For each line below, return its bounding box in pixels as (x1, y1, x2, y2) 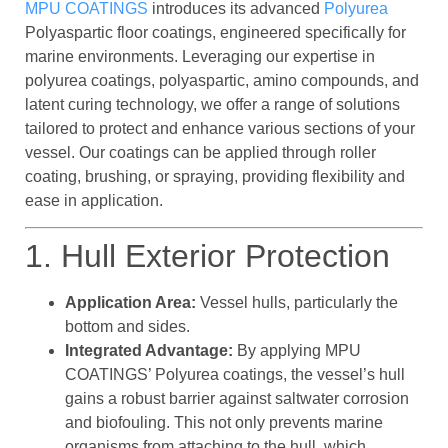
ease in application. (25, 191, 163, 209)
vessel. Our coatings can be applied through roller (25, 143, 376, 161)
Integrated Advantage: (65, 342, 233, 360)
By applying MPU (233, 342, 361, 360)
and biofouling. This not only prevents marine (65, 414, 383, 432)
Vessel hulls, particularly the (196, 294, 398, 312)
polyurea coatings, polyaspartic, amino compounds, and (25, 71, 419, 89)
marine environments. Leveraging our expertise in (25, 47, 375, 65)
